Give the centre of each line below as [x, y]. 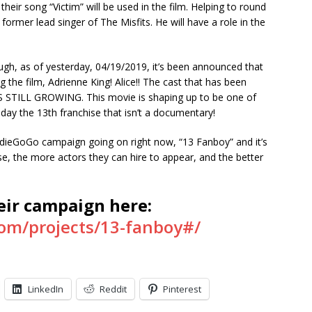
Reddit [113, 289]
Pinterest [182, 289]
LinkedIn [46, 289]
